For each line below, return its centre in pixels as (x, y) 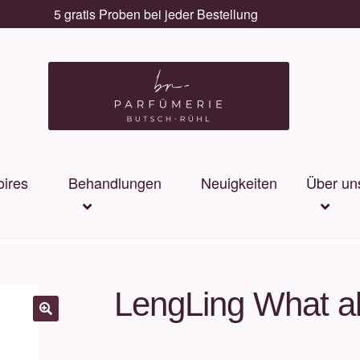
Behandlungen (115, 183)
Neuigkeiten (239, 183)
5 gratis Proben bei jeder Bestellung (155, 14)
